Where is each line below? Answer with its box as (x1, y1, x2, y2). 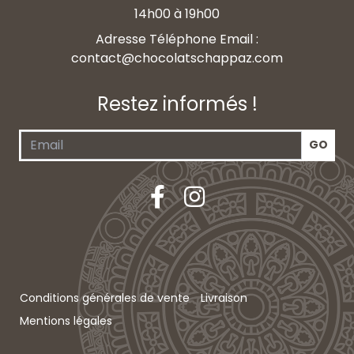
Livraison (201, 289, 247, 306)
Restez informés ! (96, 90, 258, 117)
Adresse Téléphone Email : (96, 29, 258, 48)
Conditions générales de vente (20, 289, 190, 306)
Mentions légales (20, 312, 112, 329)
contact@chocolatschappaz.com (71, 48, 283, 67)
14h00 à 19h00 (134, 4, 220, 23)
